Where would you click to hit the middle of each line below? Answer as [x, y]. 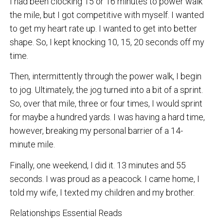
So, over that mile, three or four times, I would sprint [106, 104]
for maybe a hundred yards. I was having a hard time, [107, 117]
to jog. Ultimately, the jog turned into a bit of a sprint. [106, 90]
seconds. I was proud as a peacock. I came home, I [105, 179]
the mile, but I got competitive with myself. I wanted [107, 15]
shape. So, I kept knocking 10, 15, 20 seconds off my [107, 42]
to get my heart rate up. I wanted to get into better [103, 28]
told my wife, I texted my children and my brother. [102, 192]
